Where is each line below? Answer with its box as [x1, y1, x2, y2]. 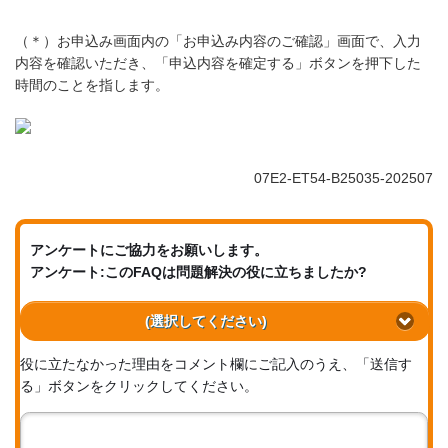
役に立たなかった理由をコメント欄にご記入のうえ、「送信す [20, 356, 412, 373]
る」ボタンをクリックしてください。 [20, 378, 258, 395]
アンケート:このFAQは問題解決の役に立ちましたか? [30, 264, 367, 281]
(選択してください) [145, 312, 267, 329]
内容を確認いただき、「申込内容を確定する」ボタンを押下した [15, 55, 421, 72]
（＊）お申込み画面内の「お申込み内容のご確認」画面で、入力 [15, 33, 421, 50]
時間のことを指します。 [15, 77, 169, 94]
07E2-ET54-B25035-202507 [254, 170, 433, 187]
